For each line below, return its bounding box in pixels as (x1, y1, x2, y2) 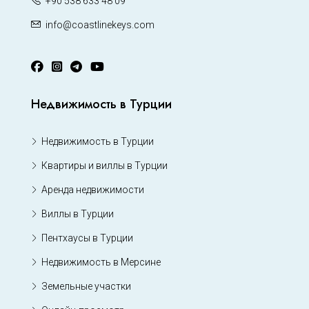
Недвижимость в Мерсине (41, 257, 161, 268)
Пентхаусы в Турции (41, 232, 133, 244)
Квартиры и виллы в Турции (41, 160, 168, 172)
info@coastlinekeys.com (46, 19, 154, 31)
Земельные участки (41, 281, 131, 292)
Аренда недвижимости (41, 184, 144, 196)
